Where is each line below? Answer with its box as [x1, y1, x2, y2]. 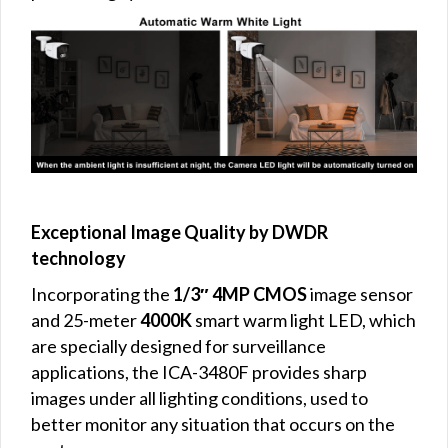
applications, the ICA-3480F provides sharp [31, 361, 367, 384]
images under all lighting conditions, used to [31, 387, 368, 410]
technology [31, 247, 126, 270]
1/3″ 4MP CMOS [173, 283, 307, 306]
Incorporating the [31, 283, 173, 306]
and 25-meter [31, 309, 140, 332]
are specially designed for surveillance [31, 335, 326, 358]
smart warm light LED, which [192, 309, 416, 332]
